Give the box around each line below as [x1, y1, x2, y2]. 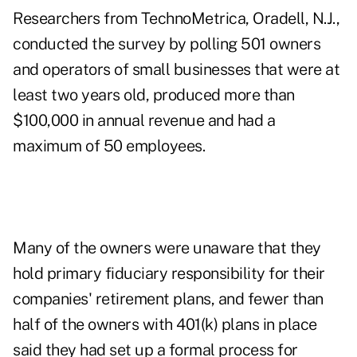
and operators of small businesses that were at [13, 60, 339, 80]
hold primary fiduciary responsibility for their [13, 264, 325, 284]
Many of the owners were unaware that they [13, 238, 321, 258]
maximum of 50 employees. [13, 136, 205, 156]
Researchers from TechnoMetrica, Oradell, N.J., [13, 9, 339, 29]
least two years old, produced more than [13, 85, 295, 105]
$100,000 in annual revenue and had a [13, 111, 275, 131]
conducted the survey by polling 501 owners [13, 34, 320, 54]
